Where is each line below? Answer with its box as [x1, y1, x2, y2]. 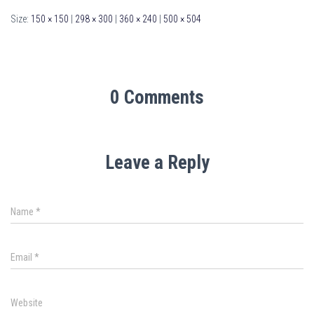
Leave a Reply [104, 151, 210, 175]
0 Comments [110, 86, 204, 109]
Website [11, 297, 43, 309]
